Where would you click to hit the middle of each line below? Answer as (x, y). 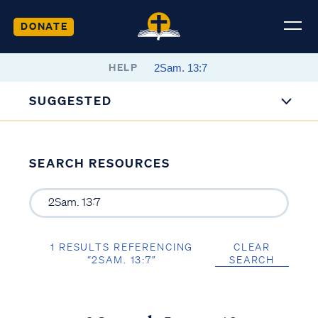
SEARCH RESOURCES (99, 163)
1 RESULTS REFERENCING (122, 247)
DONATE (44, 26)
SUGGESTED (71, 100)
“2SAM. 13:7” (122, 259)
